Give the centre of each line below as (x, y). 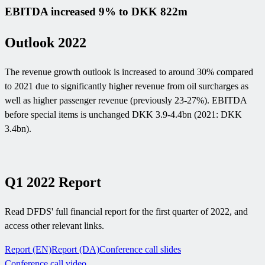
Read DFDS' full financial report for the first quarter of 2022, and (126, 212)
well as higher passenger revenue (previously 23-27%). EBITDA (126, 101)
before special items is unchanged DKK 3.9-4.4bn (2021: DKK (123, 115)
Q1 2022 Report (53, 182)
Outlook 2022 (46, 43)
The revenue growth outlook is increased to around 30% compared (129, 72)
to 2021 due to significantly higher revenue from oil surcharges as (127, 86)
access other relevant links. (54, 226)
